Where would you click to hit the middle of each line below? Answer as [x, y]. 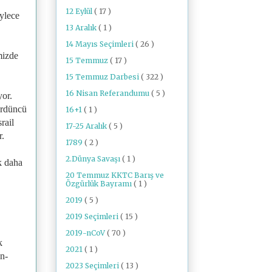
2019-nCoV [86, 233]
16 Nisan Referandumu [108, 93]
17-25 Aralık [87, 126]
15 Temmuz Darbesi [103, 76]
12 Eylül [80, 11]
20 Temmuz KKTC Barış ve [115, 175]
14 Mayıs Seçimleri [100, 44]
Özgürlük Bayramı [100, 183]
